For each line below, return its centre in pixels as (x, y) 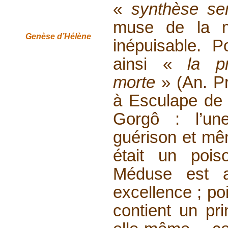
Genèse (40, 36)
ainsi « (150, 64)
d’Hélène (74, 36)
